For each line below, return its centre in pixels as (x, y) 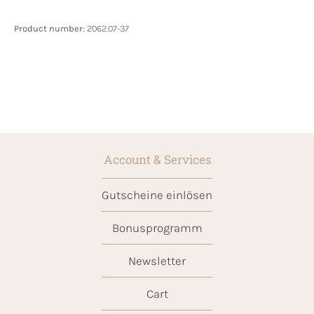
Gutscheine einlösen (157, 194)
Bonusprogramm (157, 227)
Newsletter (157, 260)
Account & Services (157, 159)
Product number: (50, 28)
